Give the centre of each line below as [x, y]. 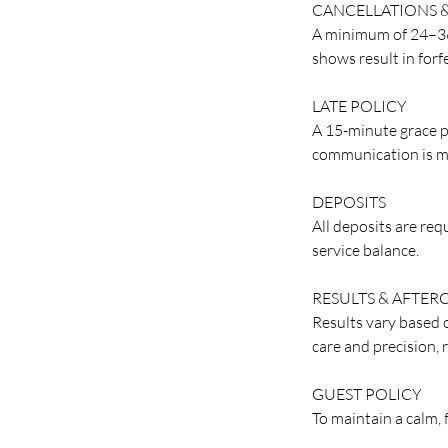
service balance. [365, 249]
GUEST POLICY [367, 393]
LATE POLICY [359, 105]
